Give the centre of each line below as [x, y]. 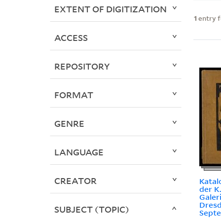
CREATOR [75, 181]
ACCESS [71, 38]
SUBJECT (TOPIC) [92, 209]
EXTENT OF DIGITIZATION [110, 9]
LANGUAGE [79, 152]
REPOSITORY [82, 66]
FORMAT [74, 95]
